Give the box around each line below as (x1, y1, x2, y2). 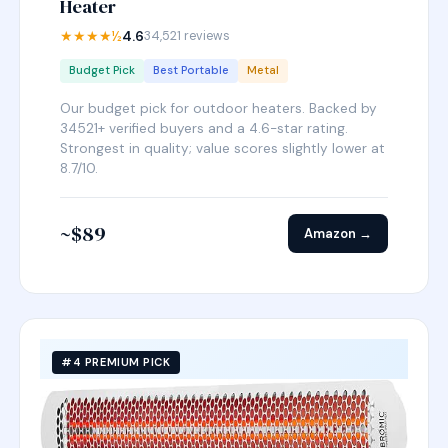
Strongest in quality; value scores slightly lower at (60, 140, 386, 157)
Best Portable (153, 63, 230, 78)
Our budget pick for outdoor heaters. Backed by (60, 100, 378, 117)
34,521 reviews (144, 28, 231, 44)
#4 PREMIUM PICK (61, 355, 171, 369)
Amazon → (303, 225, 372, 242)
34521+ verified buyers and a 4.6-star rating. (60, 120, 349, 137)
